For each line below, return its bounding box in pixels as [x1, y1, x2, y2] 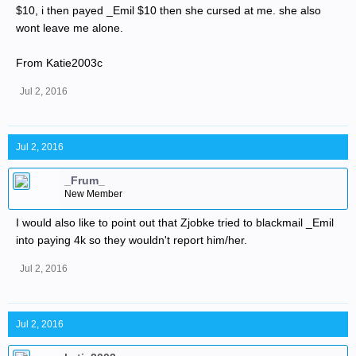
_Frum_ [64, 174, 105, 187]
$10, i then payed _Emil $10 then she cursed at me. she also [16, 4, 321, 17]
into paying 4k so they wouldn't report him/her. [16, 234, 247, 246]
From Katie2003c [16, 56, 103, 69]
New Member [64, 188, 122, 199]
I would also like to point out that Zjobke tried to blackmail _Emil [16, 216, 334, 229]
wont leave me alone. [16, 21, 123, 34]
